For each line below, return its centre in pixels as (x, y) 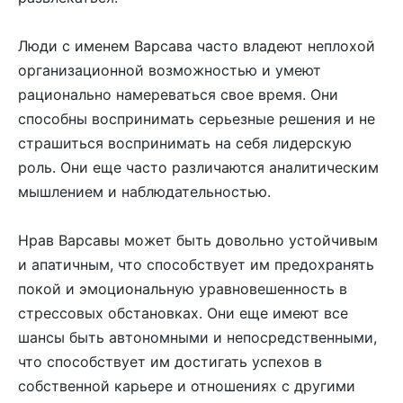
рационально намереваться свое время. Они (178, 95)
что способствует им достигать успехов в (170, 362)
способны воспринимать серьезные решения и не (197, 119)
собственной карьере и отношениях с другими (187, 386)
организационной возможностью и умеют (170, 71)
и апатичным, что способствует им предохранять (196, 265)
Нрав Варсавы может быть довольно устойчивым (198, 241)
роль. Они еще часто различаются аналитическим (198, 168)
